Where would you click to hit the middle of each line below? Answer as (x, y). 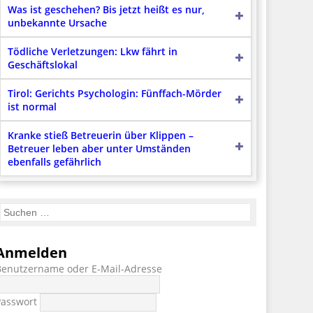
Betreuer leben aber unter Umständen (99, 148)
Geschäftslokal (42, 64)
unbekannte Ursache (57, 22)
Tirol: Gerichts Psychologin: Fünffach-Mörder (114, 93)
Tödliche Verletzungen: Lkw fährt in (92, 51)
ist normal (32, 106)
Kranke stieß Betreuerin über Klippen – (100, 135)
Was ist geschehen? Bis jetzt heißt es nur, (106, 9)
